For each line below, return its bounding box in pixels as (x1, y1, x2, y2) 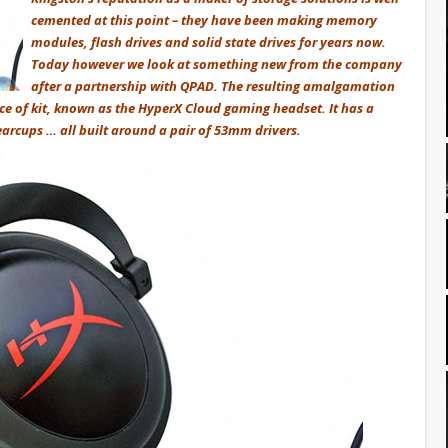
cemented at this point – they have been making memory (31, 10, 377, 29)
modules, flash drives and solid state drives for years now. (31, 32, 386, 51)
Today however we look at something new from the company (31, 54, 402, 73)
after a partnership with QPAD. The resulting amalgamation (31, 76, 395, 95)
